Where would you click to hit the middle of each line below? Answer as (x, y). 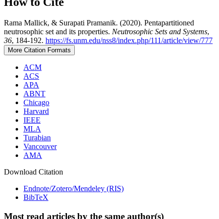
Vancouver (40, 147)
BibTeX (36, 197)
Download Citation (33, 172)
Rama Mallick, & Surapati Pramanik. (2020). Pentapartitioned (99, 23)
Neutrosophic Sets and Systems (160, 32)
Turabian (37, 138)
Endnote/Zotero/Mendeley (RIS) (74, 189)
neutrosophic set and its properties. (58, 32)
